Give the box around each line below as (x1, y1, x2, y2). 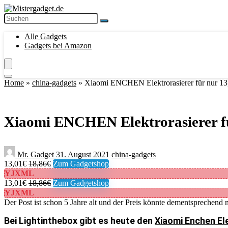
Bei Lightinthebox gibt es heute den (4, 215, 155, 226)
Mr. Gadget (15, 150, 56, 159)
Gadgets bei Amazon (24, 41, 92, 50)
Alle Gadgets (24, 32, 67, 41)
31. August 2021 (56, 150, 111, 159)
